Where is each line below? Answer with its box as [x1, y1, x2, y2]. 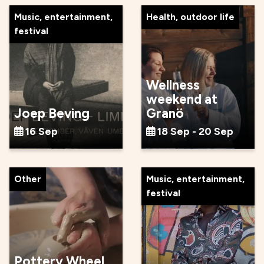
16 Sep [25, 124, 58, 137]
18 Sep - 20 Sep [157, 124, 233, 137]
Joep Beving [14, 105, 90, 121]
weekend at [146, 91, 217, 107]
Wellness [146, 77, 200, 93]
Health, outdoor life [146, 11, 235, 22]
